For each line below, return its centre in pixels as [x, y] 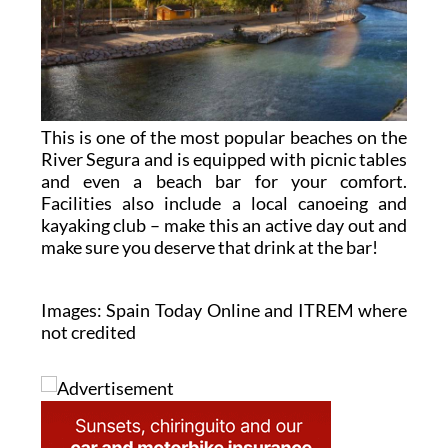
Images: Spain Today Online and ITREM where [224, 309]
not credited [88, 331]
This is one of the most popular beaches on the [224, 136]
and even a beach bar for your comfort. [224, 180]
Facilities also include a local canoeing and [224, 202]
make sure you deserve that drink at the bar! [209, 246]
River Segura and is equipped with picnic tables [224, 158]
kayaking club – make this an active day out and [224, 224]
